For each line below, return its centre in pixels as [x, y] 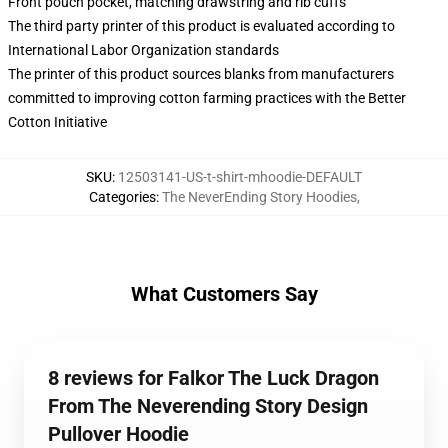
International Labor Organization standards [143, 50]
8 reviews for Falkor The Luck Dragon [213, 378]
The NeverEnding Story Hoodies [259, 197]
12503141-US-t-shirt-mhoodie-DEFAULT [240, 177]
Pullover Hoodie [118, 434]
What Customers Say [224, 294]
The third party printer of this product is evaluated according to [201, 26]
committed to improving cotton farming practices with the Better [207, 98]
